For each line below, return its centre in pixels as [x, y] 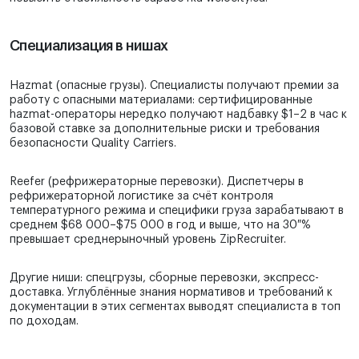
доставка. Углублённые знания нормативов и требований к [171, 293]
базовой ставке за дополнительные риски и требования [165, 129]
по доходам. [44, 322]
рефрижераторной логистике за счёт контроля [141, 197]
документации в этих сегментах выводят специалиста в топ [175, 307]
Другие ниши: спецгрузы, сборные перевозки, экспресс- [164, 278]
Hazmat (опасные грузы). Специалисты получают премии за [174, 86]
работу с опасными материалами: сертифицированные [161, 101]
